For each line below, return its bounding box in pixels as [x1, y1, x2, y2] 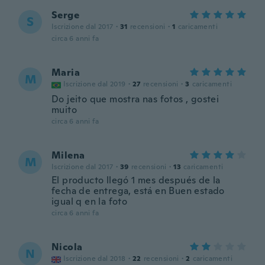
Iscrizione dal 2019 [63, 79, 126, 89]
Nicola [51, 241, 83, 253]
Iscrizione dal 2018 [63, 254, 126, 263]
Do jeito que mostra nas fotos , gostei [51, 93, 219, 105]
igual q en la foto [51, 195, 128, 208]
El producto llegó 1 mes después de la [51, 174, 221, 186]
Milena [51, 149, 85, 161]
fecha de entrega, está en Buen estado [51, 185, 225, 197]
